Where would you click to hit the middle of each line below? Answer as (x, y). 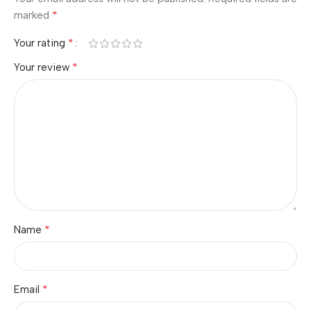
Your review (43, 67)
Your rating (41, 43)
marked (33, 15)
